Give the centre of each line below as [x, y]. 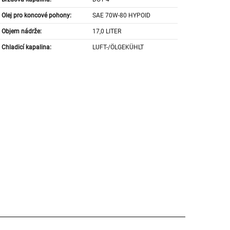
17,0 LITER [107, 32]
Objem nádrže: [21, 32]
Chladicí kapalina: [26, 47]
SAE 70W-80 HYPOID [122, 16]
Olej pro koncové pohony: [36, 16]
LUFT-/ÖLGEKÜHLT [118, 47]
